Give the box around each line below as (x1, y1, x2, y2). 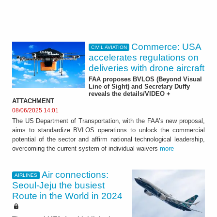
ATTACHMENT (12, 97, 54, 105)
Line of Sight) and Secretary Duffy (89, 83, 190, 91)
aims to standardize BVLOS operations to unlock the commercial (12, 126, 205, 134)
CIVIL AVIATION (91, 45, 127, 50)
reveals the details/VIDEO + (89, 90, 170, 98)
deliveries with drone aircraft (89, 62, 204, 73)
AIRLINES (14, 172, 37, 178)
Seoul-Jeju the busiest (12, 180, 105, 191)
